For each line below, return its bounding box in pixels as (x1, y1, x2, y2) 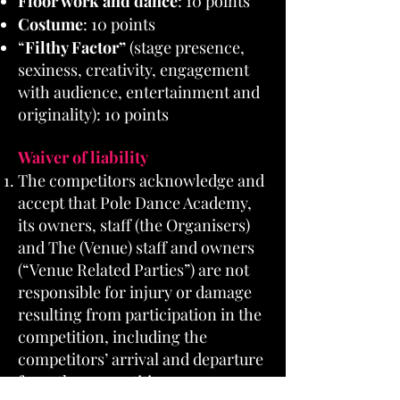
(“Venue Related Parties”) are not (18, 259, 249, 280)
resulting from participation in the (18, 304, 262, 325)
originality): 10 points (18, 104, 169, 125)
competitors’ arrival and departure (18, 348, 263, 370)
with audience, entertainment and (18, 81, 260, 103)
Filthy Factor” (25, 37, 126, 58)
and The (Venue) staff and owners (18, 237, 254, 258)
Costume (18, 13, 83, 35)
